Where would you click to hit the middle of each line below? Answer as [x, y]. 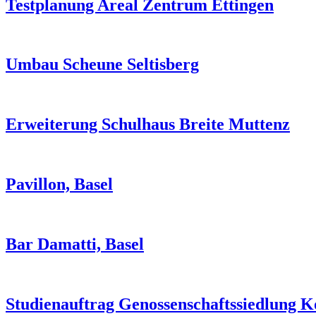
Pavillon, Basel [59, 184]
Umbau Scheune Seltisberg [102, 65]
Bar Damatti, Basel [75, 244]
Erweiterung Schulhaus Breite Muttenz [148, 124]
